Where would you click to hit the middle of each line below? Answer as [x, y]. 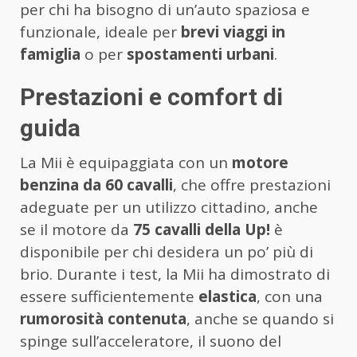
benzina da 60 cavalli [96, 185]
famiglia [50, 55]
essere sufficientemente [109, 297]
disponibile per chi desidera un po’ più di [167, 252]
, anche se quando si [260, 319]
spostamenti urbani [200, 55]
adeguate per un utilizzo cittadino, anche [169, 208]
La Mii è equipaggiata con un [126, 163]
